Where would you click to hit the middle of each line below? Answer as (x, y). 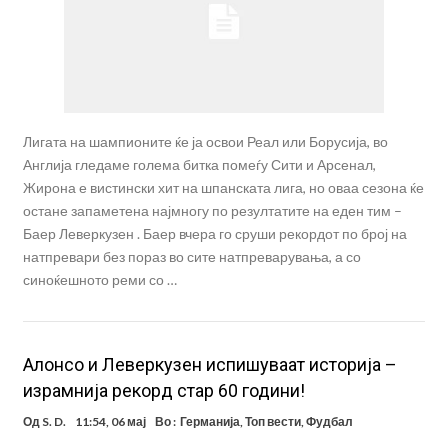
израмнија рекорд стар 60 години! (163, 391)
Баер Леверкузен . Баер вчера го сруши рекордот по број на (214, 234)
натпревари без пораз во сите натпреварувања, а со (191, 257)
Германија (209, 422)
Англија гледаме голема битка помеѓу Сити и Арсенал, (199, 165)
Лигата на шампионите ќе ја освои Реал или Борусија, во (205, 142)
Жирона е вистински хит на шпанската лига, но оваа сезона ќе (223, 188)
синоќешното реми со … (99, 280)
